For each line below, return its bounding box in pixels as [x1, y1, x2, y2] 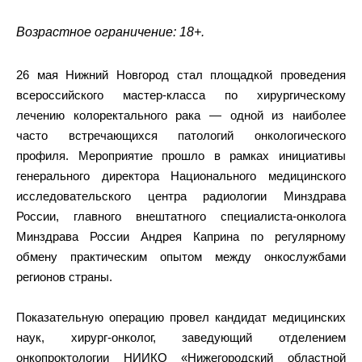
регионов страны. [16, 270, 112, 284]
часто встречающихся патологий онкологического [16, 128, 346, 142]
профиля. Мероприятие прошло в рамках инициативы [16, 149, 346, 162]
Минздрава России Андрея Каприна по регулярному [16, 229, 346, 243]
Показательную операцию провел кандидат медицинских [16, 310, 346, 324]
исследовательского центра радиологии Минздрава [16, 189, 346, 203]
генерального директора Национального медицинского [16, 169, 346, 183]
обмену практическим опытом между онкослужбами [16, 250, 346, 263]
